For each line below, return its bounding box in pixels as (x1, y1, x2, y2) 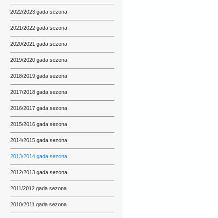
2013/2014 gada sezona (10, 153, 67, 159)
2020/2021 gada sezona (10, 41, 67, 47)
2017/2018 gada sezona (10, 89, 67, 95)
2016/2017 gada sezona (10, 105, 67, 111)
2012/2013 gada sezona (10, 169, 67, 175)
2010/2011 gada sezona (10, 201, 67, 207)
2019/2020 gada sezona (10, 57, 67, 63)
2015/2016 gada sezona (10, 121, 67, 127)
